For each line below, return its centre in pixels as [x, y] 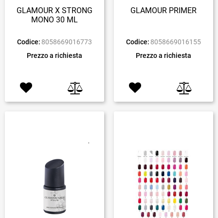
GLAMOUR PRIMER [163, 10]
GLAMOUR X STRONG [54, 10]
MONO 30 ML [54, 19]
